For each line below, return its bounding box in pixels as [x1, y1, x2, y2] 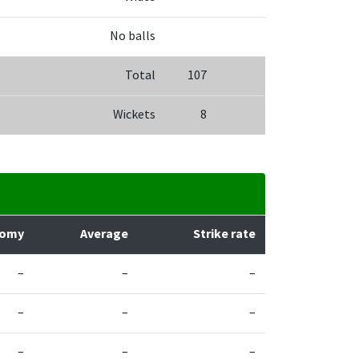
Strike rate [193, 226, 256, 242]
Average [80, 226, 128, 242]
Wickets [113, 107, 155, 123]
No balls [110, 28, 155, 44]
